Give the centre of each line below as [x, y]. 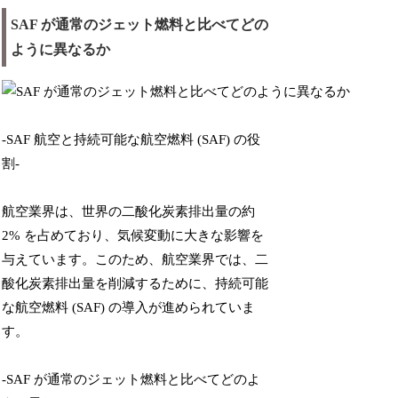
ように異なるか [61, 49]
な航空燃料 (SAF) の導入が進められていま [129, 307]
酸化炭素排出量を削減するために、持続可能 [135, 283]
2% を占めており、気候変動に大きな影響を [133, 235]
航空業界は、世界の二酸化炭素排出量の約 [129, 211]
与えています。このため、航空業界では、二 [135, 259]
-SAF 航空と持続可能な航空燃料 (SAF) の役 [131, 139]
